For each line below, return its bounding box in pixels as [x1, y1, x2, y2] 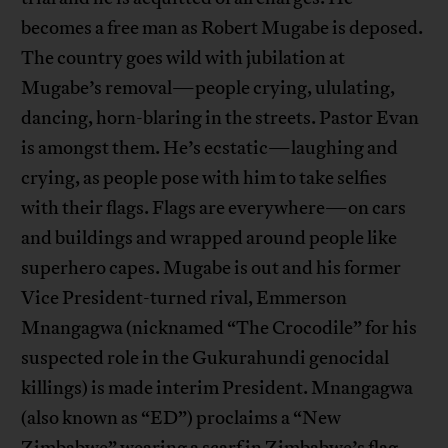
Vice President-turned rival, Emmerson [21, 285, 348, 310]
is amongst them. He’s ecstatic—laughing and [21, 135, 399, 160]
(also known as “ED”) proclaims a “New [21, 405, 342, 430]
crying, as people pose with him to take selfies [21, 165, 388, 190]
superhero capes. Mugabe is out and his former [21, 255, 402, 280]
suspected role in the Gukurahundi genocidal [21, 345, 390, 370]
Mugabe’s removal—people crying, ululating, [21, 75, 396, 100]
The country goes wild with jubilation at [21, 45, 346, 70]
